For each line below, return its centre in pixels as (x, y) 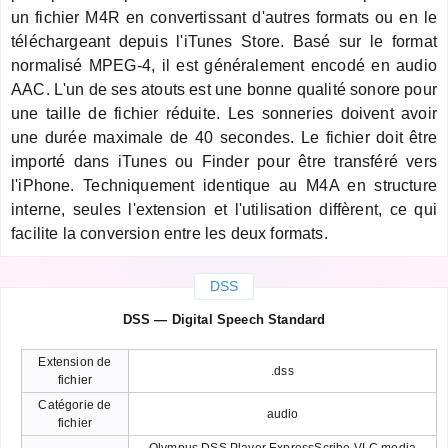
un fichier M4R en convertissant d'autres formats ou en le (224, 17)
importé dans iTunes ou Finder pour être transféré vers (224, 161)
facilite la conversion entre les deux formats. (169, 233)
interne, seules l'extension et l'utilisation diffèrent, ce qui (224, 209)
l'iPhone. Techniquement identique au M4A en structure (224, 185)
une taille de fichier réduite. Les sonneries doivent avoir (224, 113)
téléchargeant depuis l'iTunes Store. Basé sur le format (224, 41)
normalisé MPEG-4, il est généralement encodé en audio (224, 65)
